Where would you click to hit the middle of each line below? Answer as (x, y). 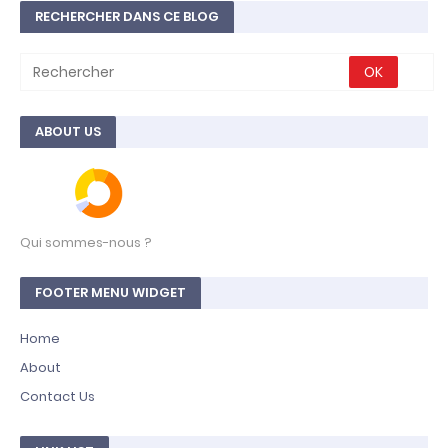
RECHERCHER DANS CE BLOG (127, 16)
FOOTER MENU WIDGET (110, 292)
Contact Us (57, 396)
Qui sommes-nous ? (86, 242)
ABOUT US (68, 131)
